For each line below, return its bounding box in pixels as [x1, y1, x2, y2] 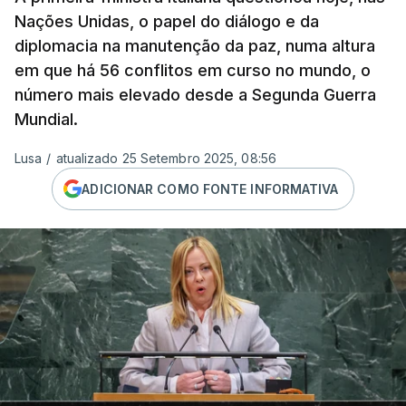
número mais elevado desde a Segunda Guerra [14, 85, 376, 104]
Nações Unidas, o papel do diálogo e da [14, 12, 319, 31]
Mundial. [14, 110, 78, 129]
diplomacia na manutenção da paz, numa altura [14, 36, 375, 55]
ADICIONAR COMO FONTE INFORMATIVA [82, 180, 339, 197]
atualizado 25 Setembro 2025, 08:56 [55, 150, 276, 166]
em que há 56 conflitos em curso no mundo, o [14, 61, 371, 80]
